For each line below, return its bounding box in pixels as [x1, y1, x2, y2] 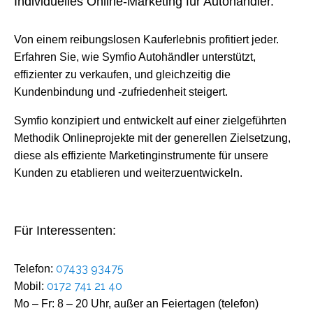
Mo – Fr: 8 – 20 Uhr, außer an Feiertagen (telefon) [14, 297, 259, 310]
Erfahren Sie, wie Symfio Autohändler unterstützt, [14, 50, 256, 63]
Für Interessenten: [14, 223, 116, 238]
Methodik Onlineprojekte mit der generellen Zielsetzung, [14, 131, 291, 144]
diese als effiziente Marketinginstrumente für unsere [14, 149, 268, 161]
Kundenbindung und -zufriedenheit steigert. [14, 85, 228, 98]
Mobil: [14, 279, 47, 292]
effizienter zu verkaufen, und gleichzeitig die [14, 68, 231, 80]
